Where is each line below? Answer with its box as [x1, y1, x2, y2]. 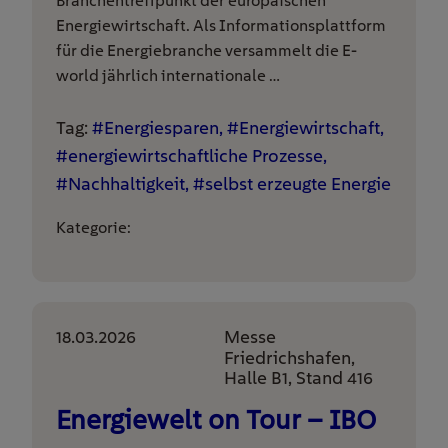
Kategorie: [56, 218, 131, 237]
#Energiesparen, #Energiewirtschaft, [92, 117, 384, 138]
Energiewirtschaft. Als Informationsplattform [56, 16, 386, 35]
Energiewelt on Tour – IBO [56, 404, 376, 435]
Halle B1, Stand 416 [224, 367, 373, 388]
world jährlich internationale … [56, 66, 280, 85]
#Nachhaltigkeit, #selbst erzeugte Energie [56, 173, 391, 194]
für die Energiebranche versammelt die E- [56, 41, 357, 60]
